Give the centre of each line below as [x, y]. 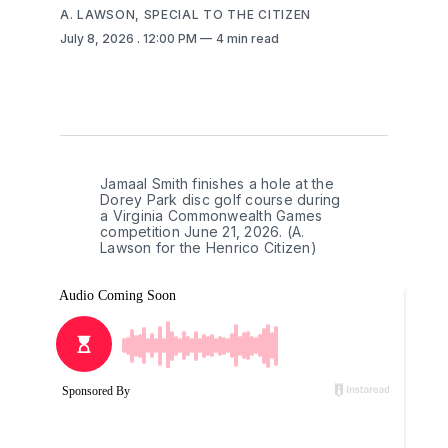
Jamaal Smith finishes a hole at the [217, 183]
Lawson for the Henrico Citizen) [208, 247]
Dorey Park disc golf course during [220, 199]
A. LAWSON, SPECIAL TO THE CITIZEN [186, 14]
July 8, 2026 [98, 38]
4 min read [247, 38]
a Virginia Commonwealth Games [211, 215]
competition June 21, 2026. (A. [202, 231]
